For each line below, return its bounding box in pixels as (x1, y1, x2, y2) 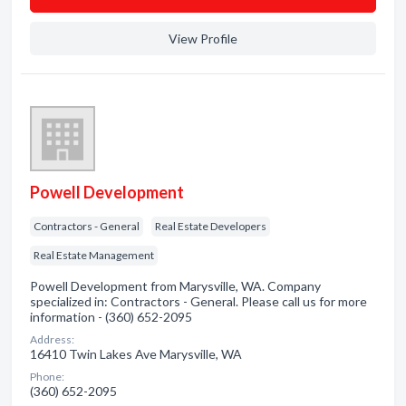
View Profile (169, 31, 237, 46)
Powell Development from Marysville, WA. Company (30, 278, 321, 294)
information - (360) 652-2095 (30, 309, 192, 324)
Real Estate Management (34, 248, 154, 262)
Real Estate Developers (155, 219, 266, 233)
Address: (30, 333, 74, 346)
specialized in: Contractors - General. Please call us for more (30, 294, 367, 309)
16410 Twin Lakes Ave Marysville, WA (30, 346, 242, 362)
